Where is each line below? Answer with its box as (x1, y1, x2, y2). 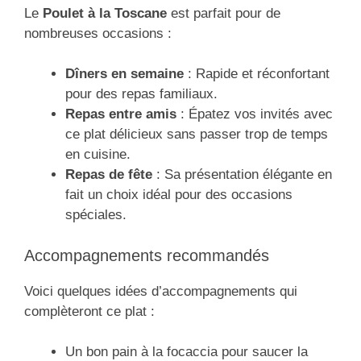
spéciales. (65, 207, 127, 223)
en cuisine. (65, 147, 131, 163)
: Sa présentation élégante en (152, 167, 332, 183)
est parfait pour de (167, 5, 280, 21)
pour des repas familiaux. (65, 86, 218, 102)
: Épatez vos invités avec (176, 106, 333, 122)
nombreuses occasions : (24, 25, 172, 41)
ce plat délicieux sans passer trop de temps (65, 127, 328, 143)
